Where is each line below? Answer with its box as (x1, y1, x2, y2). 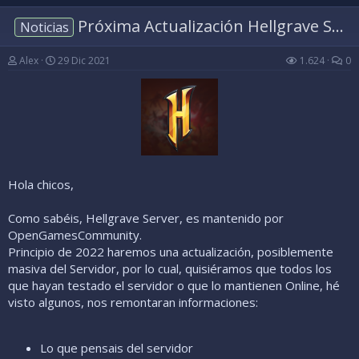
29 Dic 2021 (58, 54, 111, 68)
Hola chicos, (8, 176, 74, 193)
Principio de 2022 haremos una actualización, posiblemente (8, 244, 333, 260)
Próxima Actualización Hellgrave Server (74, 15, 333, 38)
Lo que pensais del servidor (40, 340, 193, 357)
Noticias (19, 18, 69, 37)
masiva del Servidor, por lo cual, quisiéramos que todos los (8, 260, 332, 277)
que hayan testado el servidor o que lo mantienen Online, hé (8, 277, 340, 294)
